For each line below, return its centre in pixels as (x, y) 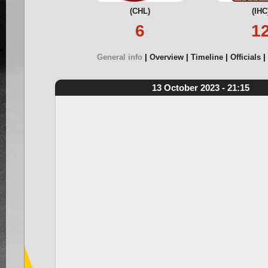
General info (120, 57)
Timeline (207, 57)
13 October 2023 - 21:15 (200, 88)
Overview (167, 57)
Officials (246, 57)
